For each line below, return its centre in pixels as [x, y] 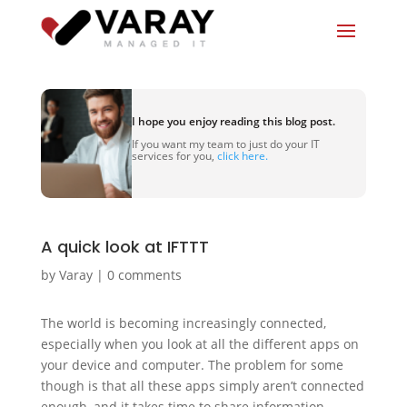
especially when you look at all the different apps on [199, 344]
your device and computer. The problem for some [192, 365]
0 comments [144, 275]
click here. [242, 155]
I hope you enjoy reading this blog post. [233, 121]
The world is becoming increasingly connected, [183, 323]
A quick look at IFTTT [124, 247]
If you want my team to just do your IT [225, 144]
